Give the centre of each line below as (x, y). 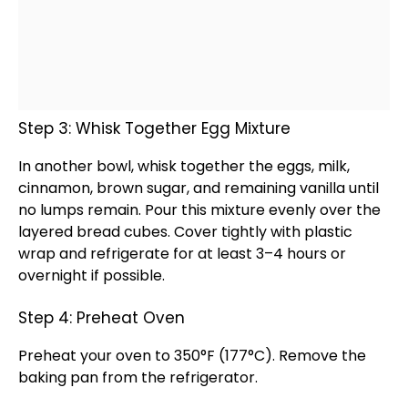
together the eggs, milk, (263, 166)
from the (134, 377)
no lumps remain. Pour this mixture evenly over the (199, 210)
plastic (328, 232)
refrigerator (212, 377)
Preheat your (67, 356)
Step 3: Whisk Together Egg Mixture (154, 128)
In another (57, 166)
